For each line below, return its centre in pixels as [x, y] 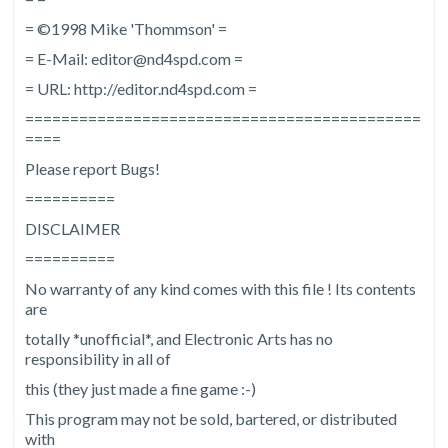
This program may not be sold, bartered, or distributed [211, 419]
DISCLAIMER [72, 229]
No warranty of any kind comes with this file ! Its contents [220, 289]
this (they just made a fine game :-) [140, 389]
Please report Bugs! [92, 169]
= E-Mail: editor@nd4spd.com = [134, 59]
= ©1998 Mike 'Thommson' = [126, 29]
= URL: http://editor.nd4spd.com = [141, 89]
